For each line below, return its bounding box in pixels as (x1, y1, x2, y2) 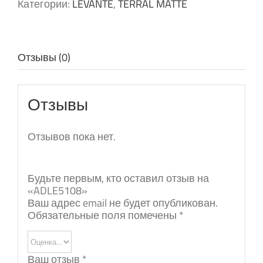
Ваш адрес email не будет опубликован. (27, 194, 218, 211)
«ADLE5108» (27, 182, 87, 198)
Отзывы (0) (18, 49, 70, 65)
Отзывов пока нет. (27, 128, 116, 144)
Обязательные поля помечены (27, 207, 179, 223)
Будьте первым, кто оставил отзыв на (27, 170, 209, 186)
